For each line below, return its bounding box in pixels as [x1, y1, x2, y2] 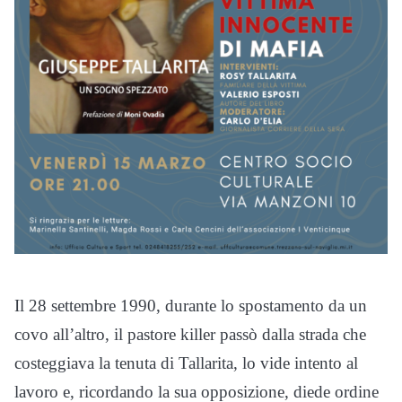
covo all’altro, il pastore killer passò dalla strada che [14, 324, 366, 344]
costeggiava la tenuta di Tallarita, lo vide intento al [14, 353, 358, 372]
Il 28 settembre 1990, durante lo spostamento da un [14, 295, 367, 315]
